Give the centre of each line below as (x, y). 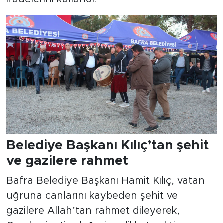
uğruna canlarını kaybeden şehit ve (92, 195)
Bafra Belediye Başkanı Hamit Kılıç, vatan (105, 180)
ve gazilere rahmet (67, 161)
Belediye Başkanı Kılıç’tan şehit (107, 146)
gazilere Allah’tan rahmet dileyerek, (93, 210)
